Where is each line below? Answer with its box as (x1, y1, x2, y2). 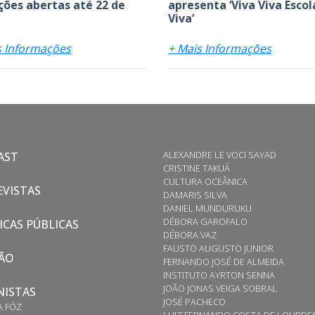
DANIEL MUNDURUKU (163, 201, 252, 214)
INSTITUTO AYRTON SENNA (163, 268, 275, 281)
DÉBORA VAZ (163, 228, 217, 241)
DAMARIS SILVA (163, 188, 227, 201)
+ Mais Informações (168, 40, 271, 56)
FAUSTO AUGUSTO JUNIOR (163, 241, 274, 255)
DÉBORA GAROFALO (163, 214, 247, 228)
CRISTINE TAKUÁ (163, 161, 230, 174)
